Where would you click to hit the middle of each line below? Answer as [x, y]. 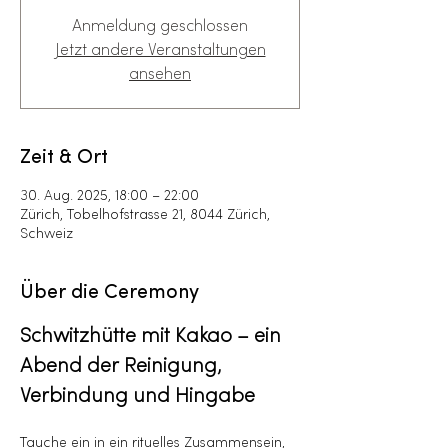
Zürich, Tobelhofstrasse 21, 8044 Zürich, [145, 215]
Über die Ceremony [109, 293]
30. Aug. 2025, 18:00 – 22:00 [109, 196]
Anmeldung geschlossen [160, 27]
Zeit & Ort [64, 158]
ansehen [160, 75]
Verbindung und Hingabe [137, 397]
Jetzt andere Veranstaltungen [160, 51]
